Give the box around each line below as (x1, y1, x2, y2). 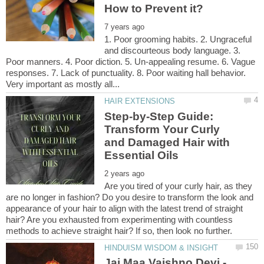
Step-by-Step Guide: (104, 110, 214, 123)
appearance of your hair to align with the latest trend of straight (6, 203, 243, 213)
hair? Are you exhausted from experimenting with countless (6, 214, 233, 225)
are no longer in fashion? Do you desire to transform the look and (6, 192, 253, 202)
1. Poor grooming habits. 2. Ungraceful (104, 34, 252, 45)
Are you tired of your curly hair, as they (104, 180, 253, 191)
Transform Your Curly (104, 123, 220, 136)
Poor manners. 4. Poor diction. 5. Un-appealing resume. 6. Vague (6, 57, 255, 67)
